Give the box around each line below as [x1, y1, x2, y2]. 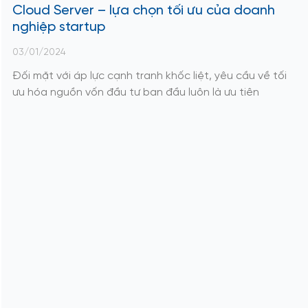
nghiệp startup [12, 19, 105, 34]
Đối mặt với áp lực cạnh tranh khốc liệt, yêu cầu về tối [12, 69, 287, 82]
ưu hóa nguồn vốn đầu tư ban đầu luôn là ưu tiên [12, 86, 259, 98]
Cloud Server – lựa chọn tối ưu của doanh [12, 3, 275, 18]
